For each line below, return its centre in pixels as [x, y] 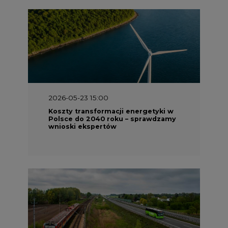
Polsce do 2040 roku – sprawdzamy [112, 118]
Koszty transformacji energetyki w [111, 110]
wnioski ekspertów [82, 126]
